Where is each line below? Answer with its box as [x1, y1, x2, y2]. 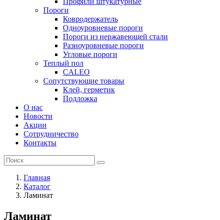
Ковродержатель [63, 15, 118, 23]
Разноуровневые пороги [63, 41, 144, 50]
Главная [24, 173, 50, 182]
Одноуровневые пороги [63, 24, 143, 32]
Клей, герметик [63, 85, 115, 94]
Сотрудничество [24, 130, 79, 138]
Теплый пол [43, 59, 83, 67]
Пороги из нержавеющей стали [63, 32, 168, 41]
